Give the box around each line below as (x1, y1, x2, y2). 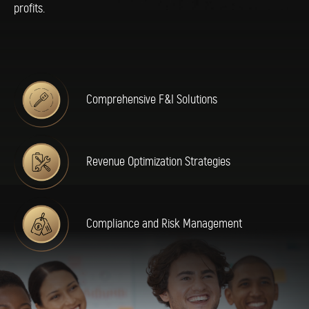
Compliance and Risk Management (86, 217, 242, 230)
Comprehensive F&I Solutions (86, 93, 217, 106)
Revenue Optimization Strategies (86, 155, 230, 168)
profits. (14, 3, 45, 15)
